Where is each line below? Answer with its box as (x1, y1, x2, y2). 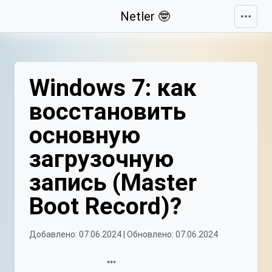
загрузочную (29, 145, 174, 173)
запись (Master (29, 169, 197, 197)
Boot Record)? (29, 192, 182, 220)
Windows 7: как (29, 74, 197, 102)
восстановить (29, 98, 186, 126)
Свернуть (14, 8, 58, 19)
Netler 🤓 (120, 9, 170, 24)
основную (29, 121, 140, 149)
